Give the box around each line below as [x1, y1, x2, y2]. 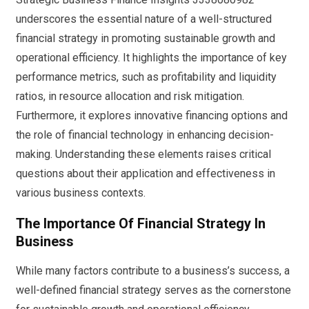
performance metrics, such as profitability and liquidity [16, 70, 277, 83]
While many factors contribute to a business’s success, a [16, 264, 290, 278]
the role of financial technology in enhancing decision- [16, 128, 274, 141]
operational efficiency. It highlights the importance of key [16, 50, 287, 64]
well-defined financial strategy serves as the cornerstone [16, 283, 291, 297]
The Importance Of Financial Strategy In [16, 215, 266, 232]
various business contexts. [16, 186, 146, 199]
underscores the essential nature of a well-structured [16, 12, 272, 26]
